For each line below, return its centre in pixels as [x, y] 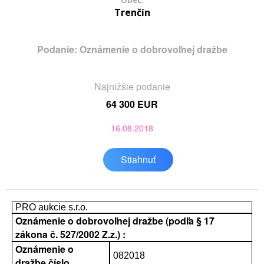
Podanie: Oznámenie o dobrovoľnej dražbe [132, 49]
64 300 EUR [132, 104]
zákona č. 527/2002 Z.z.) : [70, 234]
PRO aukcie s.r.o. [52, 207]
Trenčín [132, 12]
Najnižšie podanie [132, 86]
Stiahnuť [138, 159]
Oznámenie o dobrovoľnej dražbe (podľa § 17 [115, 221]
